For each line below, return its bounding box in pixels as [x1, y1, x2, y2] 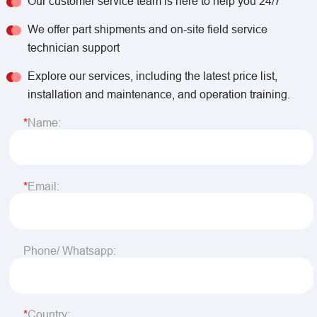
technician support [27, 40, 120, 54]
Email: [28, 180, 60, 193]
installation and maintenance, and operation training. [27, 87, 290, 100]
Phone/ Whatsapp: [23, 243, 117, 257]
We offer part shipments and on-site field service [27, 22, 267, 35]
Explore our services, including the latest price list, [27, 69, 277, 82]
